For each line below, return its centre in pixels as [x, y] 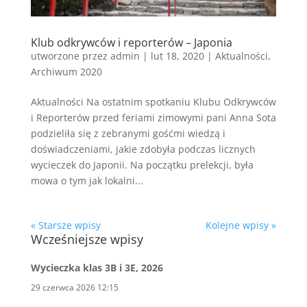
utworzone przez [70, 56]
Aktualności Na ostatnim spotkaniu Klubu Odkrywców [153, 102]
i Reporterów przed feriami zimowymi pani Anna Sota [153, 118]
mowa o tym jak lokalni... [87, 181]
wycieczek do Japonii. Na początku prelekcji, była [142, 165]
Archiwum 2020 [66, 72]
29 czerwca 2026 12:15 [74, 288]
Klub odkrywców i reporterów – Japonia [131, 43]
